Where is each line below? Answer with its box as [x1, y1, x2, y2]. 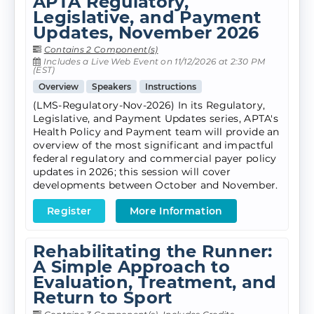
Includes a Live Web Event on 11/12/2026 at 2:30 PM [41, 56, 266, 67]
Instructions [144, 81, 196, 93]
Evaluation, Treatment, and [33, 272, 277, 293]
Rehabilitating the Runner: [33, 241, 273, 262]
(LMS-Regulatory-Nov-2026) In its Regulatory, [33, 99, 266, 112]
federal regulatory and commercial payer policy [33, 152, 277, 165]
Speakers [92, 81, 132, 93]
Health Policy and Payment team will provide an [33, 125, 280, 139]
